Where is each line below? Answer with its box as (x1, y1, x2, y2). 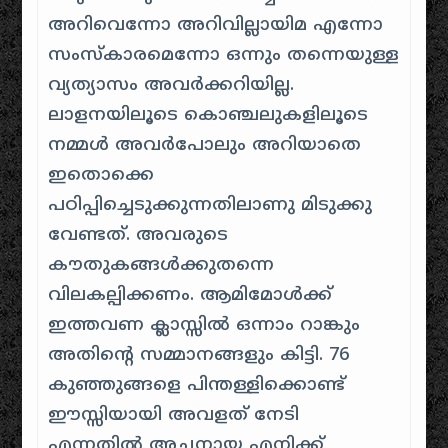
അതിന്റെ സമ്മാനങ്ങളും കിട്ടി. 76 (48, 344, 350, 368)
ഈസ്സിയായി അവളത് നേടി (48, 404, 300, 428)
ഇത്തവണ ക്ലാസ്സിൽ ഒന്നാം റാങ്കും (48, 314, 361, 338)
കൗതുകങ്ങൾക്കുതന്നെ (48, 254, 275, 278)
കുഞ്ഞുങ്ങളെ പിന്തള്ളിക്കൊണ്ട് (48, 374, 346, 398)
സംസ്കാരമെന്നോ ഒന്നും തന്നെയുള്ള (48, 44, 400, 68)
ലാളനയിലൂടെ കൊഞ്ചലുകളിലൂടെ (48, 104, 369, 128)
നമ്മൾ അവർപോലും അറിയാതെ (48, 134, 362, 158)
